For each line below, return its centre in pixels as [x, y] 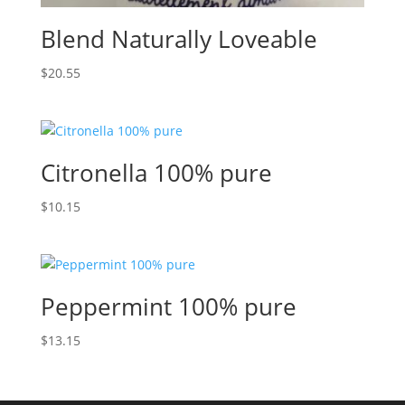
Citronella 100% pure [156, 172]
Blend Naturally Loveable [179, 38]
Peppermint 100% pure [168, 307]
